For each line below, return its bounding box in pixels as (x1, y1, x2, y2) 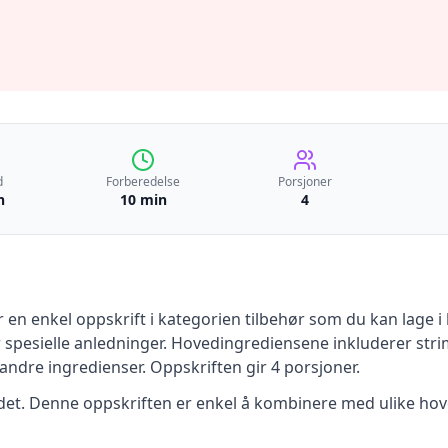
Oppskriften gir (146, 356, 271, 378)
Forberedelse (106, 173, 181, 190)
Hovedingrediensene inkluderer (167, 332, 416, 354)
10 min (119, 190, 167, 209)
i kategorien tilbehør (146, 308, 305, 330)
